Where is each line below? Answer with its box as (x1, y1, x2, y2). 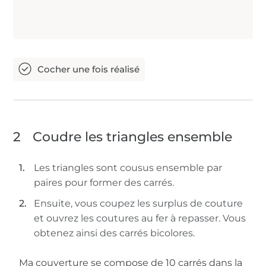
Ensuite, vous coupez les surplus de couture (34, 198, 243, 210)
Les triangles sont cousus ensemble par (34, 162, 223, 174)
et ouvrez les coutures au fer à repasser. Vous (34, 213, 246, 224)
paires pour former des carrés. (34, 177, 177, 189)
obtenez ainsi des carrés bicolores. (34, 227, 195, 239)
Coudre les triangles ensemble (33, 129, 233, 145)
